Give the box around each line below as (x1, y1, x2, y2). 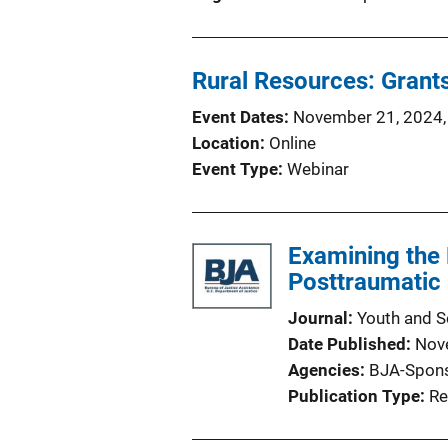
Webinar (287, 158, 349, 179)
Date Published (288, 333, 406, 354)
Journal (288, 307, 348, 328)
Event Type (192, 158, 278, 179)
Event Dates (192, 106, 284, 127)
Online (269, 132, 316, 153)
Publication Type (288, 385, 420, 406)
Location (192, 132, 260, 153)
